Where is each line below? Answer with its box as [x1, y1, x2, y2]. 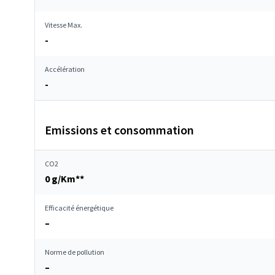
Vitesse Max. [45, 20, 82, 29]
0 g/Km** [45, 172, 84, 185]
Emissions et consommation [45, 122, 194, 137]
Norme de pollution [45, 247, 104, 257]
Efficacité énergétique [45, 203, 114, 212]
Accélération [45, 64, 85, 74]
